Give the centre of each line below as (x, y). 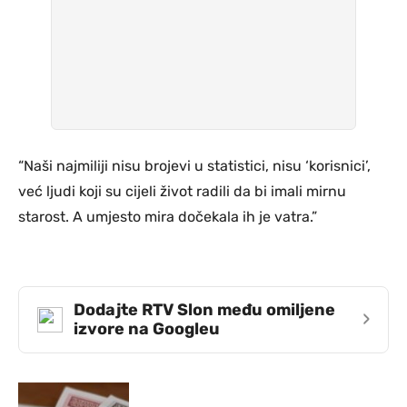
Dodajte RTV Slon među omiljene (204, 309)
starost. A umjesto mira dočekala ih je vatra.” (168, 216)
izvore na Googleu (147, 328)
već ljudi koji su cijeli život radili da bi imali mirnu (182, 191)
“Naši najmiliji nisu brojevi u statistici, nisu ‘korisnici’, (194, 165)
